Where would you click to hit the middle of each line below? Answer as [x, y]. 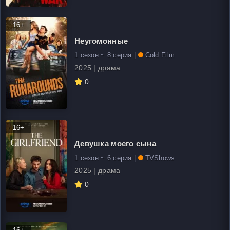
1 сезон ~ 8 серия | [106, 55]
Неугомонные [101, 41]
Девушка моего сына [116, 143]
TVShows [160, 158]
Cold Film [160, 55]
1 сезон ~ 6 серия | [106, 158]
